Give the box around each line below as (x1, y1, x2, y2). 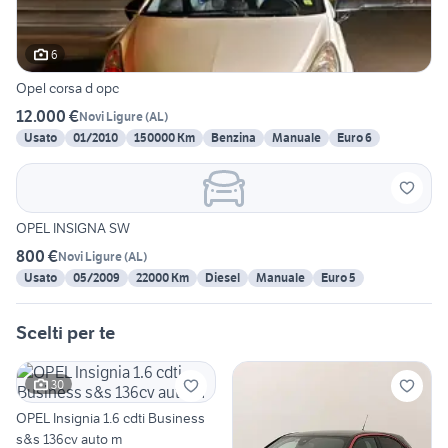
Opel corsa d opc (16, 79, 119, 98)
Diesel (205, 270, 240, 286)
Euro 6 (337, 130, 372, 146)
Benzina (211, 130, 256, 146)
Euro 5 (321, 270, 356, 286)
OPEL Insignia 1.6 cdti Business (16, 409, 205, 428)
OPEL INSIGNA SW (16, 219, 130, 238)
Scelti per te (16, 321, 115, 345)
